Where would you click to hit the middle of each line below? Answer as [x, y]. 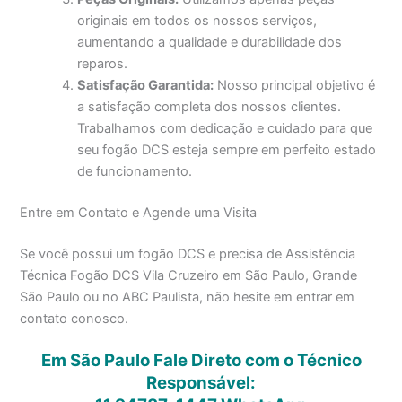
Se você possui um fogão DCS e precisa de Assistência [188, 253]
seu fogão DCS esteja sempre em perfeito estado [227, 149]
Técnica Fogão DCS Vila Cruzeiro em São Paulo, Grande [189, 275]
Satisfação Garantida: [146, 85]
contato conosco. [74, 318]
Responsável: [201, 382]
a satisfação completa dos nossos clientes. [210, 106]
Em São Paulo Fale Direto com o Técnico [201, 360]
